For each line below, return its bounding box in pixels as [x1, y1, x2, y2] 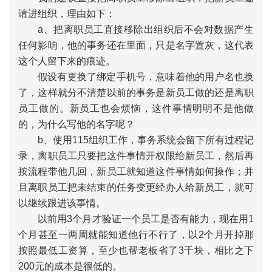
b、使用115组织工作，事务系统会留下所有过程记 [38, 135, 254, 145]
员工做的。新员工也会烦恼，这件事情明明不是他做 [18, 103, 254, 114]
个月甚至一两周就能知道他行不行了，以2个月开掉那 [18, 229, 254, 240]
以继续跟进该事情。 [18, 198, 106, 208]
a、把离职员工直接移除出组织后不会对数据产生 [38, 24, 254, 35]
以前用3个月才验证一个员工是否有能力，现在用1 [38, 214, 254, 224]
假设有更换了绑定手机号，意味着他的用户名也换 [38, 72, 254, 82]
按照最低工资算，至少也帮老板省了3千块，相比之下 [18, 245, 254, 256]
